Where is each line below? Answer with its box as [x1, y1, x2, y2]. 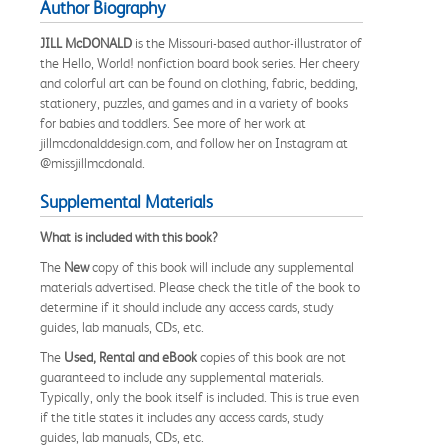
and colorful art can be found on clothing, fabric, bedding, [40, 74, 358, 91]
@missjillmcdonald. [40, 154, 145, 171]
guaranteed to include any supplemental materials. [40, 368, 324, 385]
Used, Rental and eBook [64, 348, 197, 365]
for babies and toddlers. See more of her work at [40, 114, 306, 131]
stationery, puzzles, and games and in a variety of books [40, 94, 348, 111]
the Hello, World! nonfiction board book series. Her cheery [40, 54, 360, 71]
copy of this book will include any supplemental [89, 258, 354, 275]
